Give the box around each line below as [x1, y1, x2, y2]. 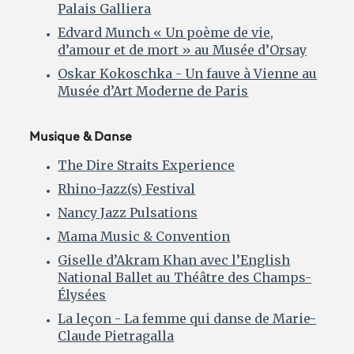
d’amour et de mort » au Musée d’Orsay [58, 42, 307, 58]
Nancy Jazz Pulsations [58, 205, 198, 221]
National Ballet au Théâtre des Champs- [58, 269, 312, 286]
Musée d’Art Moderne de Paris [58, 83, 249, 100]
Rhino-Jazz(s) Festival [58, 181, 196, 198]
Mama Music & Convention [58, 228, 231, 245]
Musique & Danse [29, 131, 133, 145]
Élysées [58, 287, 107, 303]
